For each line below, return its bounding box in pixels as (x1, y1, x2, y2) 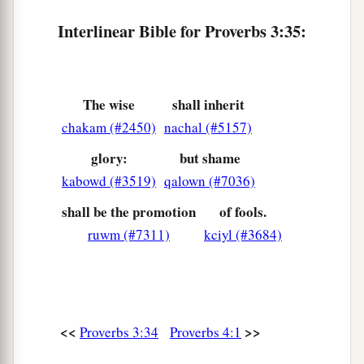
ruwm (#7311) (88, 225, 170, 245)
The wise (83, 94, 135, 115)
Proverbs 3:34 (80, 323, 158, 342)
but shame (179, 148, 240, 169)
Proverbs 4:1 (170, 323, 241, 342)
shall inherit (171, 94, 245, 115)
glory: (90, 148, 128, 169)
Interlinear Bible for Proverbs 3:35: (58, 19, 306, 44)
